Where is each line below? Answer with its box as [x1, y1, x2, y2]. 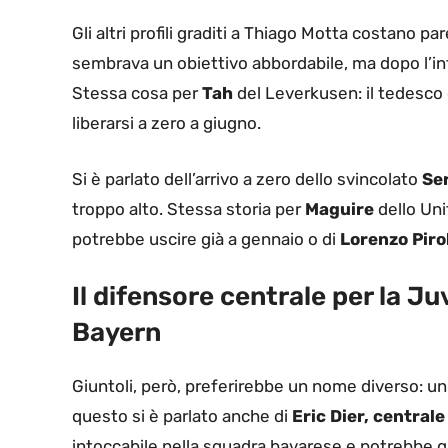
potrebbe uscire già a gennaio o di [72, 228, 340, 249]
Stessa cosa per [72, 83, 202, 104]
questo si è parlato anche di [72, 406, 292, 427]
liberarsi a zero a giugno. [72, 113, 261, 134]
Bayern [72, 317, 161, 349]
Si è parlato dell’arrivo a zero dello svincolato [72, 168, 422, 189]
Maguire [305, 198, 374, 219]
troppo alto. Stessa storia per [72, 198, 305, 219]
